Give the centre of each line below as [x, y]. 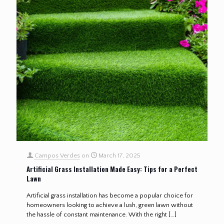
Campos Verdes [57, 155]
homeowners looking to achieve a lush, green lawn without [110, 205]
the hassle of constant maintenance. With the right [97, 214]
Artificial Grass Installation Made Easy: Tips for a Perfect [112, 169]
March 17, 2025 [119, 155]
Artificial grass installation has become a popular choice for [110, 195]
